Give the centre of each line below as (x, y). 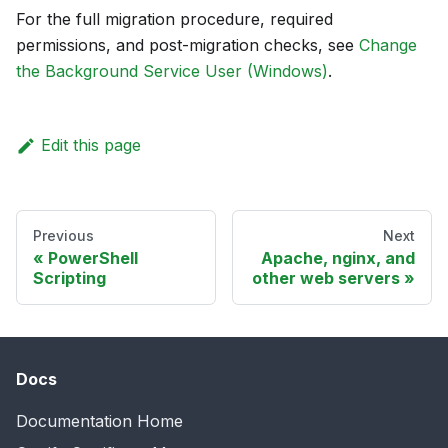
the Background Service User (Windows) (172, 71)
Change (388, 45)
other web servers (326, 277)
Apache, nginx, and (338, 257)
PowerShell (93, 257)
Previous (63, 235)
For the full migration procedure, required (174, 19)
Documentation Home (99, 421)
